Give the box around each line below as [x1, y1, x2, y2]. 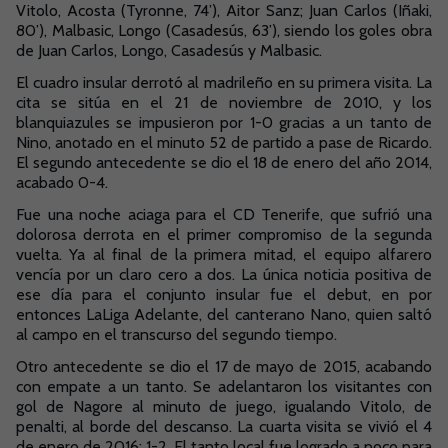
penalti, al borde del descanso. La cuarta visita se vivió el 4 [16, 417, 432, 436]
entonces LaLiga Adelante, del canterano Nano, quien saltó [16, 305, 432, 324]
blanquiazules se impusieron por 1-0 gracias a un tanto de [16, 113, 432, 132]
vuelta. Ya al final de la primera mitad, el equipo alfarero [16, 245, 432, 264]
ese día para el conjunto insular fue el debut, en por [16, 285, 432, 304]
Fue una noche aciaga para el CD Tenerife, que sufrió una [16, 205, 432, 224]
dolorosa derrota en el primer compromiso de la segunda [16, 225, 432, 244]
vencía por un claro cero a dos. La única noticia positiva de [16, 265, 432, 284]
